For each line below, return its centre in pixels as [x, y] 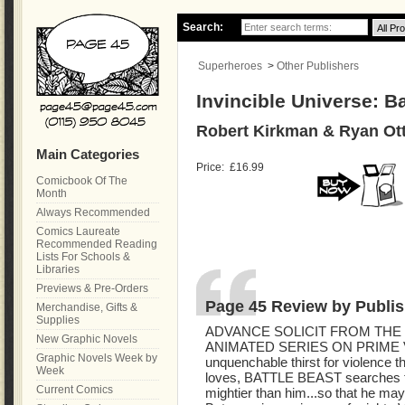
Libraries [58, 269]
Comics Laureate [78, 231]
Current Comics [75, 390]
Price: [212, 167]
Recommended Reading [97, 244]
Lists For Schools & [83, 257]
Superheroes [230, 66]
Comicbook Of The [82, 181]
